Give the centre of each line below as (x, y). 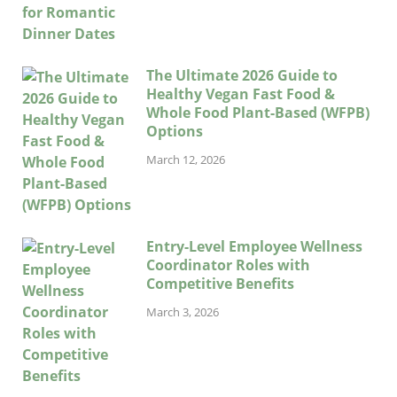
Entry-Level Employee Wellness (254, 246)
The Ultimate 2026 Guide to (242, 75)
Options (175, 131)
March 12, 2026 (186, 160)
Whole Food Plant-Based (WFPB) (258, 112)
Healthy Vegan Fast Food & (241, 93)
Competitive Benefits (220, 283)
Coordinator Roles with (228, 265)
